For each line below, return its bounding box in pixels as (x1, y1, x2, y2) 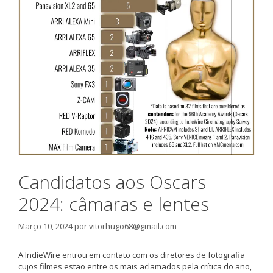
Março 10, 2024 (18, 220, 73, 232)
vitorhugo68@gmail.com (89, 220, 177, 232)
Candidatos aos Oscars (18, 169, 206, 194)
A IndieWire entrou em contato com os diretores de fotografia (18, 249, 245, 260)
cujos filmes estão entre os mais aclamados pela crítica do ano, (18, 260, 252, 272)
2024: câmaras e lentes (18, 191, 209, 216)
